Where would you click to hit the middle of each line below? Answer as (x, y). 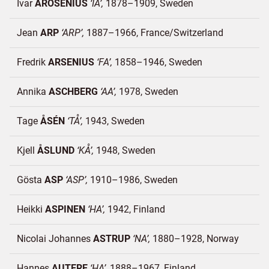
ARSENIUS (71, 62)
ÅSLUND (56, 150)
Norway (223, 239)
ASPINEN (65, 209)
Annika (33, 92)
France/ (157, 33)
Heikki (31, 209)
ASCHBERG (73, 92)
